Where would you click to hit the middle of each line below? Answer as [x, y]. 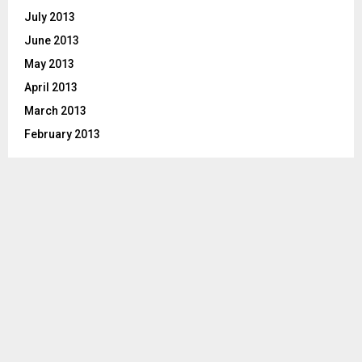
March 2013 [55, 110]
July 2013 [50, 17]
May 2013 [49, 63]
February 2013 [62, 134]
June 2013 [52, 40]
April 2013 [51, 87]
